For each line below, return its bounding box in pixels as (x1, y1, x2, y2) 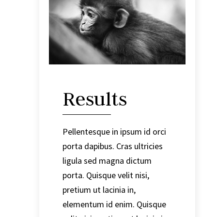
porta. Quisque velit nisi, (62, 169, 149, 181)
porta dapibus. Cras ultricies (62, 140, 163, 152)
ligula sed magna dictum (62, 155, 152, 166)
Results (62, 86, 127, 111)
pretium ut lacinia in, (62, 184, 136, 195)
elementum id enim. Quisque (62, 198, 166, 210)
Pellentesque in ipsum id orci (62, 125, 166, 137)
